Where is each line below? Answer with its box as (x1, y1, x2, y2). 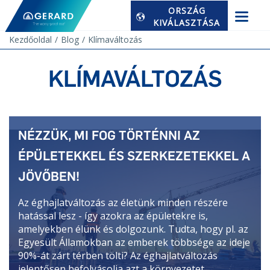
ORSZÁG (168, 4, 206, 16)
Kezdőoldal (9, 34, 52, 45)
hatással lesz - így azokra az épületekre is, (18, 209, 208, 223)
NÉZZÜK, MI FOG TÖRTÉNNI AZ (18, 128, 200, 143)
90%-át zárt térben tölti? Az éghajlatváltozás (18, 249, 218, 263)
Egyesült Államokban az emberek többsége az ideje (18, 236, 250, 250)
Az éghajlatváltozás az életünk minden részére (18, 196, 228, 210)
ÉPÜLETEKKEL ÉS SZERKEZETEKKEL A (18, 148, 250, 164)
